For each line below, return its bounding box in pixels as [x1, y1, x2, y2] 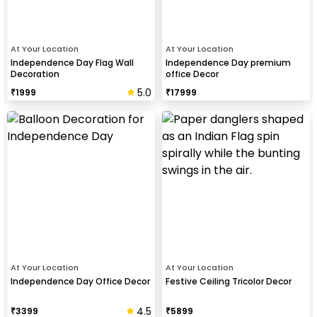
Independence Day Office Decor [11, 275, 150, 287]
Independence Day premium [166, 56, 291, 69]
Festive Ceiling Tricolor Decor [166, 275, 292, 287]
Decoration [11, 67, 59, 80]
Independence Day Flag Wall [11, 56, 134, 69]
